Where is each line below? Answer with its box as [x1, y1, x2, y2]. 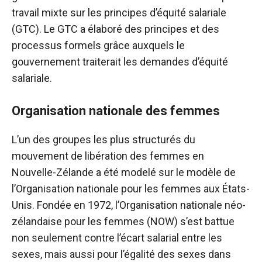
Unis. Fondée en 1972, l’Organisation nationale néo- [12, 199, 246, 212]
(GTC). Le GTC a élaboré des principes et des [12, 23, 219, 36]
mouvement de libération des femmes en [12, 150, 204, 163]
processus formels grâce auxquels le [12, 39, 185, 52]
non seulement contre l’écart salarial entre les [12, 232, 222, 244]
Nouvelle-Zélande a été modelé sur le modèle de [12, 166, 236, 179]
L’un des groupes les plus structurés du [12, 133, 195, 146]
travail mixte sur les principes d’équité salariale [12, 6, 226, 19]
